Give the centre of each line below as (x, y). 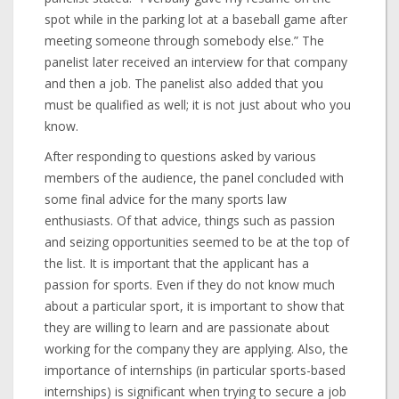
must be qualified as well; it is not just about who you (198, 105)
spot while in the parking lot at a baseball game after (196, 20)
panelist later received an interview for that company (196, 62)
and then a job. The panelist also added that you (184, 84)
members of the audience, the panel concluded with (194, 178)
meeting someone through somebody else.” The (184, 41)
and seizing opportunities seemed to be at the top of (197, 242)
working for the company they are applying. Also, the (196, 349)
